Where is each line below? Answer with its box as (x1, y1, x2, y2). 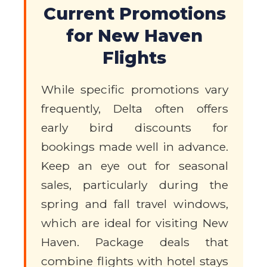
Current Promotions (44, 3, 226, 24)
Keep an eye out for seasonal (41, 159, 228, 173)
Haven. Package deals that (41, 235, 228, 250)
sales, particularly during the (41, 178, 228, 193)
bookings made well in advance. (41, 139, 228, 154)
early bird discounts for (41, 120, 228, 135)
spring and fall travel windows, (41, 197, 228, 212)
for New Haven (66, 25, 203, 46)
